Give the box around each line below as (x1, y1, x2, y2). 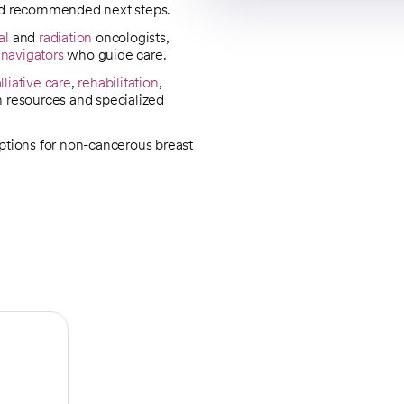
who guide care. (63, 45, 167, 63)
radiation (39, 28, 93, 46)
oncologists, (92, 28, 170, 46)
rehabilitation (78, 73, 159, 91)
